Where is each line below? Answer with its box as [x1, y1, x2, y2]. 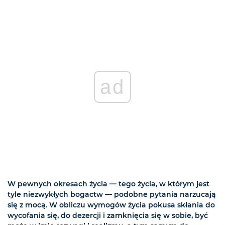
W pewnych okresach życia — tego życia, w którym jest [8, 179, 209, 188]
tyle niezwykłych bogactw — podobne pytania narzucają [8, 189, 216, 199]
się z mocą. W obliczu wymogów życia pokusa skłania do [8, 200, 215, 209]
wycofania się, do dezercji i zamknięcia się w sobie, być [8, 210, 208, 220]
